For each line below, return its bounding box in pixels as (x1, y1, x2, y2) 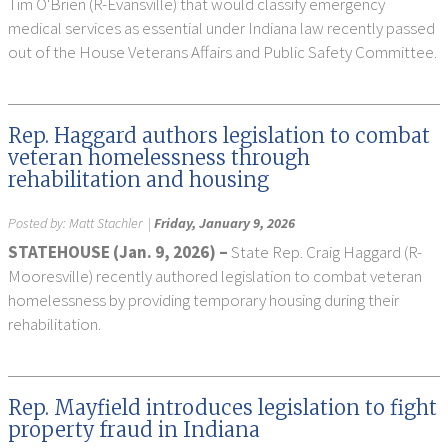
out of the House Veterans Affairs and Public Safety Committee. (8, 41, 437, 63)
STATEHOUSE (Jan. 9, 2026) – (8, 241, 231, 263)
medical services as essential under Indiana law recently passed (8, 17, 435, 39)
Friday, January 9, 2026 (154, 214, 295, 232)
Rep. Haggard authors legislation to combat (8, 123, 430, 148)
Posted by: (8, 214, 69, 232)
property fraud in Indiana (8, 417, 260, 442)
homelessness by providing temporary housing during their (8, 289, 399, 311)
